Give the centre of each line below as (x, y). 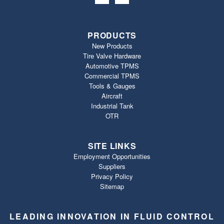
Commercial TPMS (112, 75)
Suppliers (112, 166)
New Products (112, 45)
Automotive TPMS (112, 65)
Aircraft (112, 95)
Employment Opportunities (112, 156)
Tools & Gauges (112, 85)
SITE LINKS (112, 145)
